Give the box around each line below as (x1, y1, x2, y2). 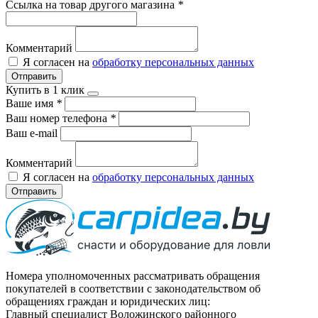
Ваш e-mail (6, 126, 60, 139)
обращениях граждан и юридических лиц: (6, 295, 210, 307)
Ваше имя (6, 97, 56, 109)
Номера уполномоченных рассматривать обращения (6, 269, 260, 282)
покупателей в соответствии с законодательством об (6, 282, 261, 295)
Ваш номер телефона (6, 111, 110, 124)
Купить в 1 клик (6, 83, 84, 96)
